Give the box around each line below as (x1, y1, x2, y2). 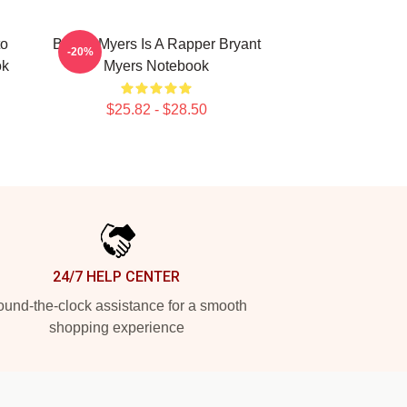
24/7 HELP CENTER (53, 268, 180, 285)
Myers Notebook (104, 58, 209, 74)
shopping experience (48, 320, 184, 335)
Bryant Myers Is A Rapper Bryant (52, 36, 261, 52)
